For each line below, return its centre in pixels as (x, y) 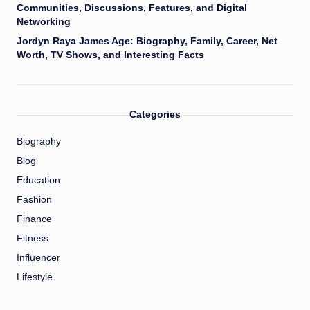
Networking (44, 21)
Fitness (33, 238)
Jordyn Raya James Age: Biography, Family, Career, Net (147, 41)
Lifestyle (35, 277)
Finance (34, 219)
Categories (155, 114)
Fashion (34, 199)
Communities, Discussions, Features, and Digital (132, 8)
